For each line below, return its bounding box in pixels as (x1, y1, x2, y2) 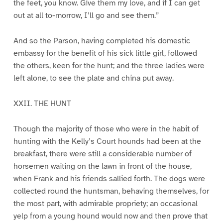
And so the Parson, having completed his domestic (13, 36, 190, 46)
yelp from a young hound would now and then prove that (13, 211, 208, 222)
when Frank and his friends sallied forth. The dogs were (13, 174, 205, 184)
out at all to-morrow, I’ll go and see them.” (13, 10, 159, 21)
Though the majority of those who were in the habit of (13, 124, 199, 134)
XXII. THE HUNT (13, 99, 71, 109)
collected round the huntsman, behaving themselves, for (13, 186, 209, 197)
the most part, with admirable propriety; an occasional (13, 199, 198, 209)
